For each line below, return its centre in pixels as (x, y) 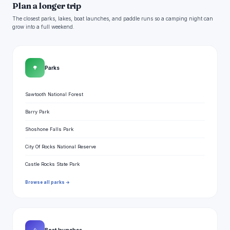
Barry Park (37, 112)
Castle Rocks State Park (52, 164)
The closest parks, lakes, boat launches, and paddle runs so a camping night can (113, 19)
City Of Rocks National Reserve (61, 147)
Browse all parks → (47, 183)
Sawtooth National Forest (54, 94)
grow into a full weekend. (43, 27)
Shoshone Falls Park (49, 129)
